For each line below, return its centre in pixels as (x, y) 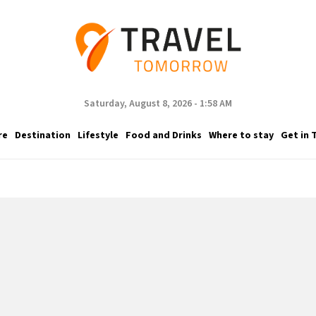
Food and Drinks (163, 135)
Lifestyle (98, 135)
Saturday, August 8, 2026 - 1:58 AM (158, 104)
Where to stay (241, 135)
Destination (42, 135)
